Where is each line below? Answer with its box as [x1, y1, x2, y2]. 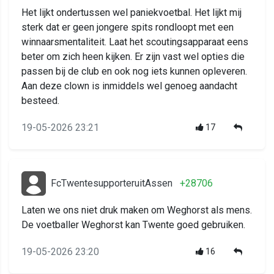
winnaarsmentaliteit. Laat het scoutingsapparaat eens [21, 36, 248, 48]
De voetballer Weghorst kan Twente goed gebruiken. [21, 219, 245, 231]
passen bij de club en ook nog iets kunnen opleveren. [21, 65, 247, 78]
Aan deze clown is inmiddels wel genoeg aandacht [21, 80, 237, 92]
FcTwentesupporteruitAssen [51, 177, 172, 190]
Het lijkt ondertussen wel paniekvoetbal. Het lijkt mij [21, 7, 242, 19]
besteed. [21, 95, 59, 107]
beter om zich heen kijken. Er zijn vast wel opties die [21, 51, 245, 63]
